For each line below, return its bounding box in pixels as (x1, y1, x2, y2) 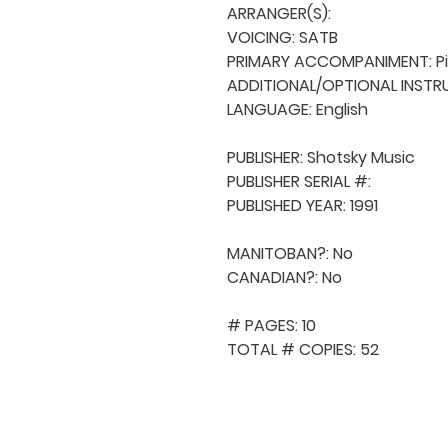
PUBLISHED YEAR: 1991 (227, 193, 378, 217)
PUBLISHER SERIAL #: (227, 169, 375, 193)
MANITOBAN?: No (227, 241, 353, 265)
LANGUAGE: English (227, 97, 368, 121)
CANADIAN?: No (227, 265, 342, 289)
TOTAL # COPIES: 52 (227, 337, 379, 361)
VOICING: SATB (227, 25, 338, 49)
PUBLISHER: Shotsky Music (227, 145, 415, 169)
